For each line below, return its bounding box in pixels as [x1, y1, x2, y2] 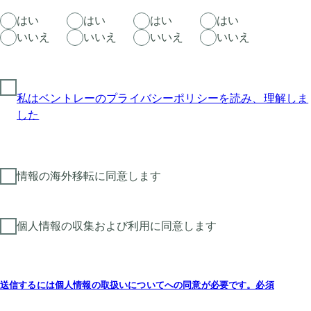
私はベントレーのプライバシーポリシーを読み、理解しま [17, 92, 309, 104]
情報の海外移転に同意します [17, 170, 161, 182]
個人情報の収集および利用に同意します [17, 220, 217, 232]
